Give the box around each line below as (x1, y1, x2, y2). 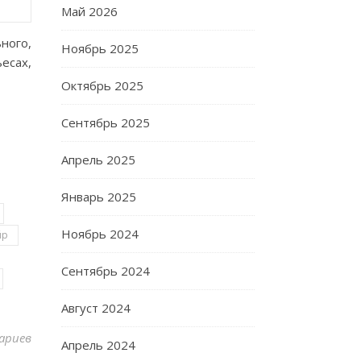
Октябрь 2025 (61, 77, 143, 93)
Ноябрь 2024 (61, 226, 139, 242)
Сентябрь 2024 (61, 263, 150, 279)
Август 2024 (61, 300, 131, 316)
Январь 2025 (61, 189, 136, 205)
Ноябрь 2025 (61, 40, 139, 56)
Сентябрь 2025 (61, 114, 150, 131)
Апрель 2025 (61, 151, 135, 168)
